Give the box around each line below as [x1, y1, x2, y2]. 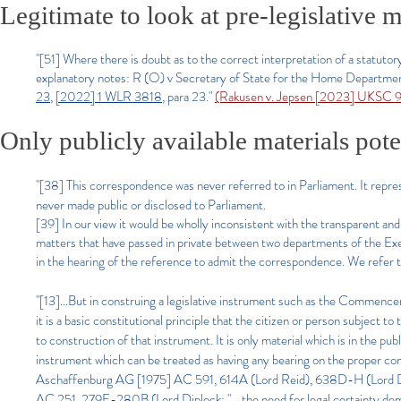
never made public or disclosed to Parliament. [36, 195, 266, 215]
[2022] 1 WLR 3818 [55, 87, 162, 107]
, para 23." [162, 87, 215, 107]
